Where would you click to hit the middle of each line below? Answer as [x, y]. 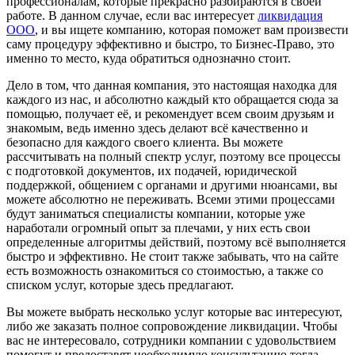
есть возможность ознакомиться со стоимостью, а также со [165, 270]
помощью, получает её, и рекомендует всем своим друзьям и [170, 113]
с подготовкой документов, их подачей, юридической [152, 170]
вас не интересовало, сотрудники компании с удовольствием [171, 340]
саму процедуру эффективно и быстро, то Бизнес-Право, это [170, 44]
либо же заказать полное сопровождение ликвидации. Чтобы [172, 326]
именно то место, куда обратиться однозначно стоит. [149, 58]
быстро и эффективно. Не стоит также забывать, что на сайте [172, 256]
